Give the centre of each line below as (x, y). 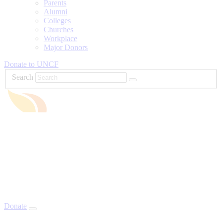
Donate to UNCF (31, 64)
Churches (58, 29)
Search (23, 77)
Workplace (60, 38)
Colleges (57, 20)
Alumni (55, 11)
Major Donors (66, 47)
